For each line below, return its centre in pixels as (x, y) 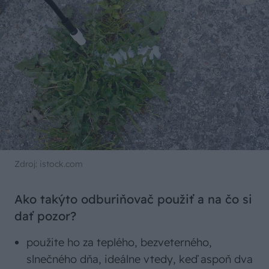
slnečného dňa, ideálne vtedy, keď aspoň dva (140, 259)
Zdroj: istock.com (49, 164)
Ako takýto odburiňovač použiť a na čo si (133, 199)
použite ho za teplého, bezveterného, (119, 243)
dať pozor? (45, 216)
